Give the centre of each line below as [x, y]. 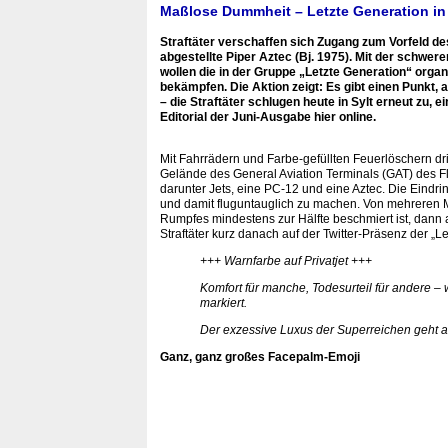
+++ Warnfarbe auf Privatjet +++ [286, 261]
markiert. [223, 303]
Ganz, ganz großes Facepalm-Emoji [260, 357]
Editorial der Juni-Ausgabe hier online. [268, 117]
